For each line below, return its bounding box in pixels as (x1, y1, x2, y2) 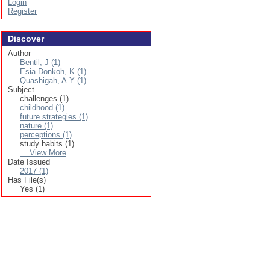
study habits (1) (20, 139, 74, 148)
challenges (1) (20, 94, 69, 103)
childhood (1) (20, 103, 64, 112)
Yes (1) (20, 184, 45, 193)
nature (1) (20, 121, 53, 130)
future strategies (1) (20, 112, 88, 121)
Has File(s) (8, 175, 46, 184)
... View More (20, 148, 66, 157)
